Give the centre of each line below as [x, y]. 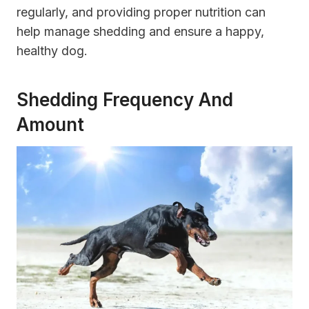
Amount [50, 125]
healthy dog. [52, 51]
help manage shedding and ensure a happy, [140, 32]
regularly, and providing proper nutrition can [141, 12]
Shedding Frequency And [125, 100]
